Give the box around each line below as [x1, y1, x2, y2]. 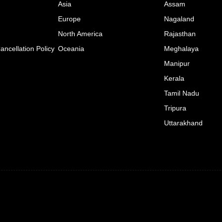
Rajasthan [164, 29, 196, 38]
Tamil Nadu [164, 89, 199, 97]
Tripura [164, 104, 186, 112]
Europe [58, 14, 81, 23]
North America [58, 29, 103, 38]
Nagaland [164, 14, 194, 23]
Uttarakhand [164, 118, 203, 127]
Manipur [164, 59, 190, 67]
